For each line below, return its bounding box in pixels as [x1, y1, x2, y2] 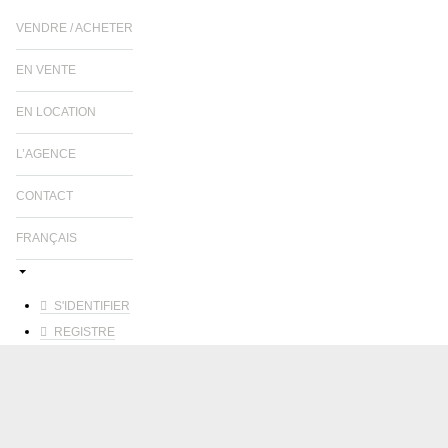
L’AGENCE [16, 147, 76, 161]
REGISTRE [51, 325, 115, 339]
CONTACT [16, 189, 73, 203]
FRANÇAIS [16, 231, 77, 245]
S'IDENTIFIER [51, 299, 130, 313]
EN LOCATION [16, 105, 96, 119]
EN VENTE [16, 63, 76, 77]
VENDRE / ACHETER [16, 21, 133, 35]
